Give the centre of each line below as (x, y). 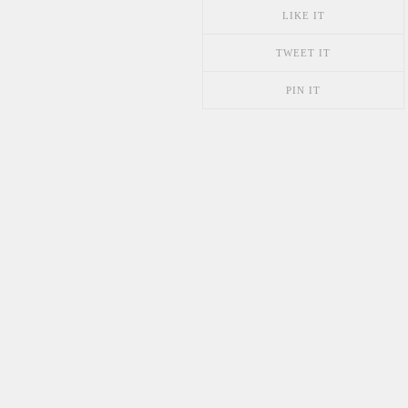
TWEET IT (303, 53)
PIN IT (303, 90)
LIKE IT (303, 15)
